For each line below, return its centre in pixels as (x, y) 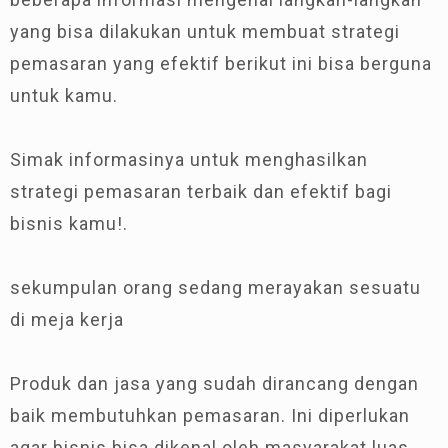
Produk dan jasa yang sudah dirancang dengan (214, 383)
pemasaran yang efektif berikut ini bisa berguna (221, 63)
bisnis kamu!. (69, 223)
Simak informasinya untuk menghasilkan (189, 159)
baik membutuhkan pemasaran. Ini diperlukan (210, 415)
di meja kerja (67, 319)
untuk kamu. (64, 95)
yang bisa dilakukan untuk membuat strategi (205, 31)
